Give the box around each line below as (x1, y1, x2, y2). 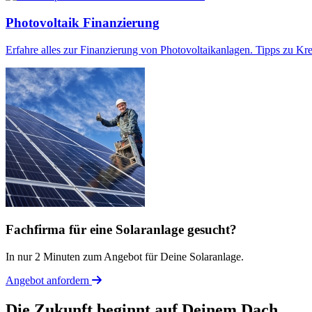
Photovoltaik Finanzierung (6, 15, 159, 31)
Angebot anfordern (6, 274, 92, 287)
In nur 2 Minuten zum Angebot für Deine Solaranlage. (6, 251, 244, 263)
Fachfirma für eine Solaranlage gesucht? (6, 222, 237, 237)
